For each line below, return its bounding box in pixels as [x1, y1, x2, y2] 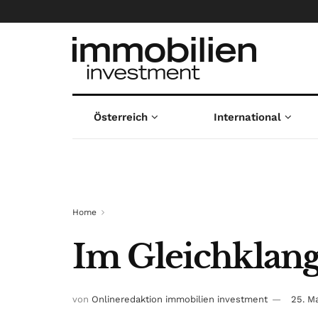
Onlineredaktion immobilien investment [92, 294, 268, 305]
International [214, 111, 282, 124]
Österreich [93, 111, 148, 124]
